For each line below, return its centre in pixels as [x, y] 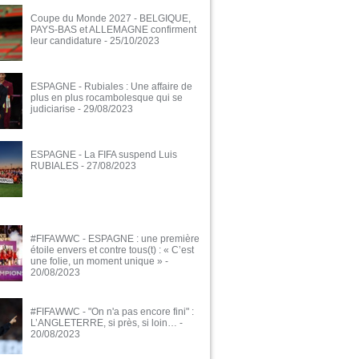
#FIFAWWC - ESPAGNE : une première [115, 239]
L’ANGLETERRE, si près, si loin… [104, 323]
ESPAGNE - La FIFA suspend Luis [104, 155]
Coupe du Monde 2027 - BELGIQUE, [111, 19]
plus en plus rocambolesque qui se [107, 98]
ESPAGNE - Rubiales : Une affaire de [111, 87]
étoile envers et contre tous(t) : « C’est [112, 250]
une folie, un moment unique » [97, 262]
